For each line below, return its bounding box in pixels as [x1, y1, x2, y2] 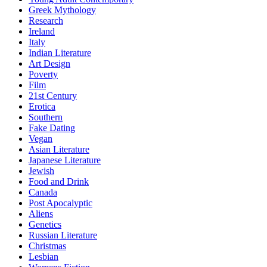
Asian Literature [29, 144, 89, 155]
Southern [29, 112, 63, 123]
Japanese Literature [29, 155, 101, 166]
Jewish [29, 166, 54, 176]
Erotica [29, 101, 55, 112]
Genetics [29, 219, 61, 230]
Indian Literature [29, 48, 91, 58]
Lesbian [29, 252, 58, 262]
